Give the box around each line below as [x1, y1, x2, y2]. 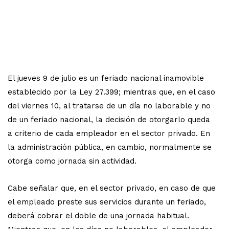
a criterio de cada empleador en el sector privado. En [8, 128, 210, 138]
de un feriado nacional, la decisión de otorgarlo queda [8, 114, 210, 124]
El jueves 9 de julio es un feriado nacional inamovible [8, 73, 204, 83]
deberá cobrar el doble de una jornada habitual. [8, 211, 189, 220]
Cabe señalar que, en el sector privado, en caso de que [8, 183, 216, 193]
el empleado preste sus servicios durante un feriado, [8, 197, 206, 207]
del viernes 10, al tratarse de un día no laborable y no [8, 101, 211, 110]
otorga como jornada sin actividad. [8, 156, 136, 166]
